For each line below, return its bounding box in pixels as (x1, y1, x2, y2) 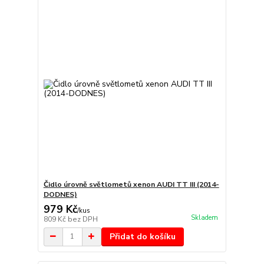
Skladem (190, 213, 218, 223)
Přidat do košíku (109, 230, 176, 242)
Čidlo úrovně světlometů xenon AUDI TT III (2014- (43, 179, 219, 189)
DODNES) (43, 189, 77, 199)
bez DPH (67, 214, 98, 224)
